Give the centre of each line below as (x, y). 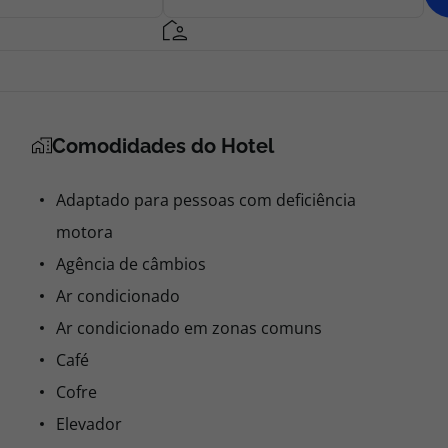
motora (84, 232)
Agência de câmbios (131, 264)
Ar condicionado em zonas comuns (189, 328)
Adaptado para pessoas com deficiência (206, 200)
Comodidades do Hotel (163, 146)
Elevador (89, 424)
